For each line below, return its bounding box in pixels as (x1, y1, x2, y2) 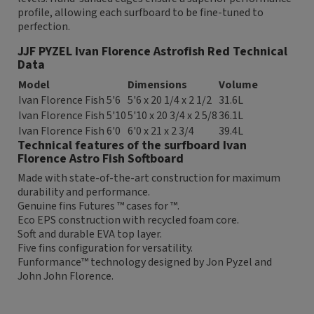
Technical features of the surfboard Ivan (18, 137, 247, 155)
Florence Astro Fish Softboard (18, 150, 184, 168)
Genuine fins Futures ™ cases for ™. (18, 198, 179, 214)
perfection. (18, 19, 70, 35)
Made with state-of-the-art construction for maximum (18, 170, 280, 186)
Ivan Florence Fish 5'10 (18, 108, 126, 124)
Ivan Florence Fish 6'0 (18, 123, 121, 139)
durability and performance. (18, 184, 150, 200)
